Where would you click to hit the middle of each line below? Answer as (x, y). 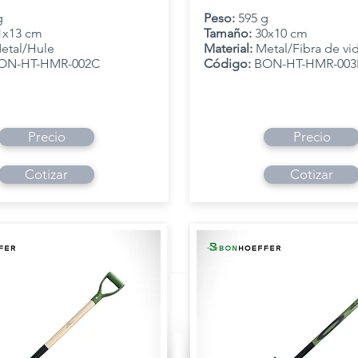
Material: (230, 48)
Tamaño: (229, 33)
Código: (229, 64)
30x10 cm (281, 33)
